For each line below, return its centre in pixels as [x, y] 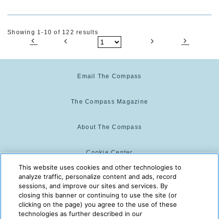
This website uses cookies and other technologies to [100, 167]
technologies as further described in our [81, 214]
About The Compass [109, 127]
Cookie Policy [109, 178]
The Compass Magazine [109, 101]
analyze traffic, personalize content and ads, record [98, 176]
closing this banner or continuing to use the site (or [98, 195]
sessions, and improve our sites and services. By [93, 186]
